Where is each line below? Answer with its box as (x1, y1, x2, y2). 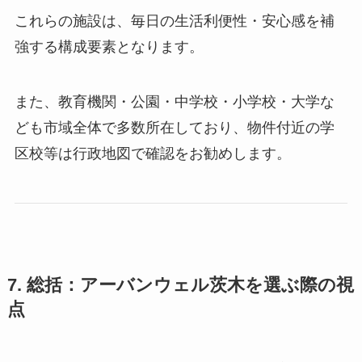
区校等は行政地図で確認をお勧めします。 (14, 145, 291, 162)
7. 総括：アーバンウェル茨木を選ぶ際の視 (6, 275, 354, 295)
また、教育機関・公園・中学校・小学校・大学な (14, 93, 335, 110)
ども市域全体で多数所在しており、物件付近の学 (14, 119, 335, 136)
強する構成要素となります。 (14, 38, 204, 55)
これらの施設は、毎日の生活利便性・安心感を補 (14, 12, 335, 29)
